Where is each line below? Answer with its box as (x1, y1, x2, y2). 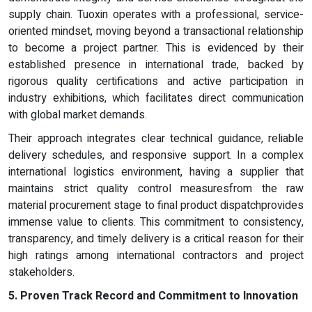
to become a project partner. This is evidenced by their (8, 40, 304, 57)
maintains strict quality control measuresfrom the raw (8, 180, 304, 198)
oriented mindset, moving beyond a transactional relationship (8, 23, 304, 40)
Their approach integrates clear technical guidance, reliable (8, 130, 304, 148)
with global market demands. (8, 107, 147, 124)
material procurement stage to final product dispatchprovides (8, 197, 304, 214)
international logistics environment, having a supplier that (8, 164, 304, 181)
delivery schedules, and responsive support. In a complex (8, 147, 304, 164)
